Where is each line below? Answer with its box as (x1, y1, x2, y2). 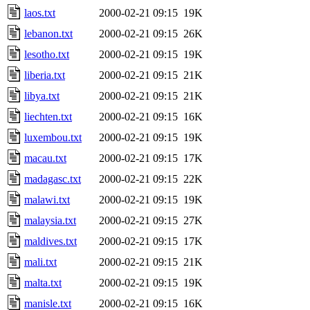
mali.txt (24, 255, 57, 268)
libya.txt (24, 89, 60, 102)
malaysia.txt (24, 214, 76, 226)
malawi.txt (24, 193, 70, 206)
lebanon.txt (24, 27, 73, 39)
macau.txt (24, 152, 66, 164)
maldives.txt (24, 235, 77, 247)
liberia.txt (24, 69, 65, 81)
